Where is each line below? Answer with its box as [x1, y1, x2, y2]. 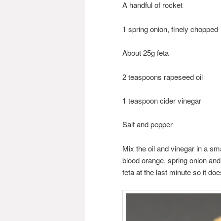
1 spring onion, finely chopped [122, 23, 218, 34]
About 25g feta [122, 47, 169, 58]
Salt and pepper [122, 119, 173, 130]
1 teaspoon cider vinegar [122, 95, 201, 106]
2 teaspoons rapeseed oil [122, 71, 203, 82]
